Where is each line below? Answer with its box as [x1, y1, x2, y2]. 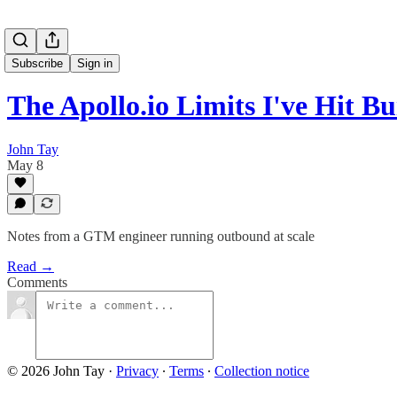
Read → [7, 259, 54, 274]
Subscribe [12, 57, 63, 70]
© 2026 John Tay [7, 363, 105, 378]
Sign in [77, 57, 113, 70]
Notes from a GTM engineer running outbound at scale [7, 229, 315, 244]
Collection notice [214, 363, 309, 378]
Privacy [116, 363, 159, 378]
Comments [7, 275, 67, 290]
